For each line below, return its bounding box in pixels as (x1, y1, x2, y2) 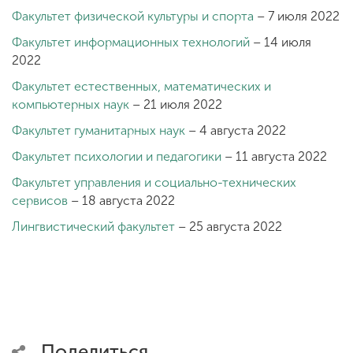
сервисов (12, 192, 68, 208)
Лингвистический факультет (12, 218, 175, 234)
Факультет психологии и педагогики (12, 148, 221, 164)
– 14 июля (250, 34, 311, 50)
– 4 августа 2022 (185, 122, 286, 138)
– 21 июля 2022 (129, 96, 222, 112)
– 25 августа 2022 (175, 218, 282, 234)
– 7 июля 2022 (254, 8, 340, 24)
